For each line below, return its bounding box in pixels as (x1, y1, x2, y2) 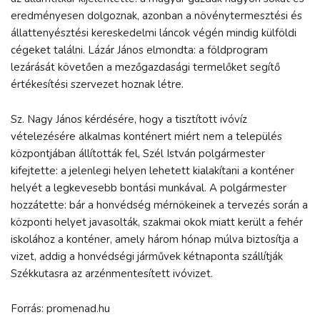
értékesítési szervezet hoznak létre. (11, 76, 184, 91)
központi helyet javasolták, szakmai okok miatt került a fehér (11, 214, 303, 229)
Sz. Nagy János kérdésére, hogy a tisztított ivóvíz (11, 111, 247, 126)
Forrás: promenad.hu (11, 301, 113, 316)
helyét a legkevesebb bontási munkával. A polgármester (11, 180, 286, 195)
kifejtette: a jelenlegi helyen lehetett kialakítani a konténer (11, 163, 294, 178)
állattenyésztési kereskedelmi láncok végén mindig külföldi (11, 25, 296, 40)
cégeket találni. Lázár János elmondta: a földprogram (11, 42, 268, 57)
